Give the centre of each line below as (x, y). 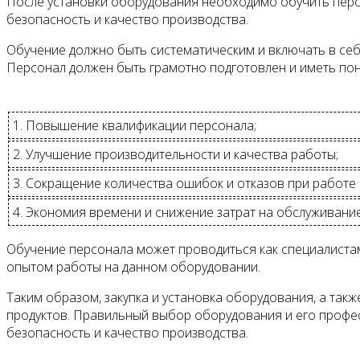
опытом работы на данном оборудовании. (133, 266)
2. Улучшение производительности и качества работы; (176, 154)
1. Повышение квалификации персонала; (135, 125)
